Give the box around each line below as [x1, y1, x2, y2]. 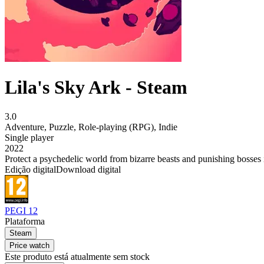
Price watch [9, 241, 49, 250]
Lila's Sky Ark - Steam [5, 77, 187, 98]
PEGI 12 [5, 206, 38, 216]
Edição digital [5, 164, 56, 174]
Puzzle [49, 121, 74, 132]
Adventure [5, 121, 44, 132]
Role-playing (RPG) [78, 121, 154, 132]
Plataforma [5, 216, 45, 227]
